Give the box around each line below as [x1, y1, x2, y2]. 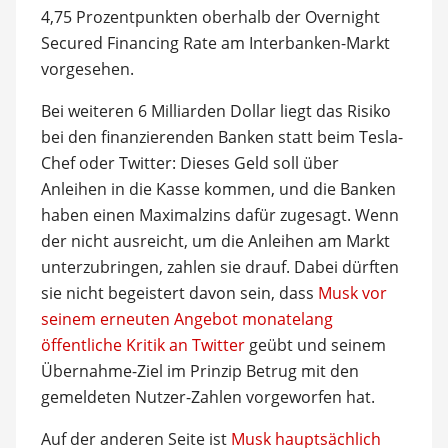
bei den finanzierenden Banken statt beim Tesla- [40, 125, 403, 148]
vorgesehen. [40, 57, 134, 80]
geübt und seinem [244, 333, 386, 356]
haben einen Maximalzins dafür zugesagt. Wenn [40, 203, 399, 226]
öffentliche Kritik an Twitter [40, 333, 245, 356]
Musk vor [317, 281, 387, 304]
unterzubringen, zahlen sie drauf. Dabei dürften [40, 255, 399, 278]
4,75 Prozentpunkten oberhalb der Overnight [40, 5, 380, 28]
